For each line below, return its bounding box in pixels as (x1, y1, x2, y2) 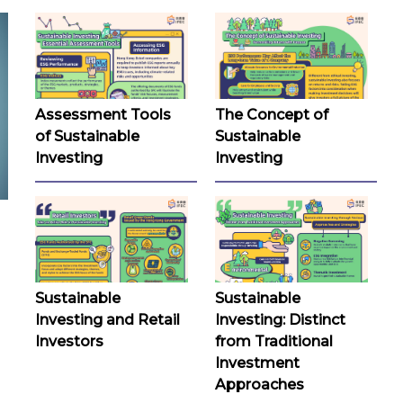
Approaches (215, 375, 304, 393)
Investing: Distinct (215, 310, 345, 328)
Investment (215, 354, 300, 372)
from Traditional (215, 332, 333, 350)
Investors (35, 332, 103, 350)
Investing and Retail (35, 310, 180, 328)
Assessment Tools (35, 105, 171, 123)
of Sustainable (35, 127, 139, 145)
